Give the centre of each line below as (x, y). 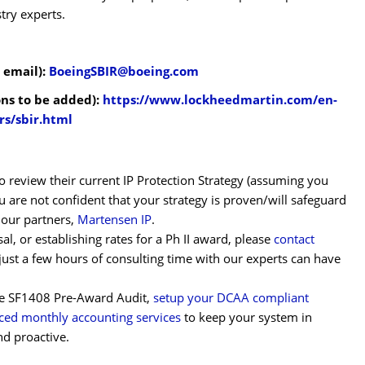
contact (294, 239)
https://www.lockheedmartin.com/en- (220, 100)
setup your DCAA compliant (231, 298)
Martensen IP (114, 220)
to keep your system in (246, 317)
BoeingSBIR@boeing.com (123, 70)
